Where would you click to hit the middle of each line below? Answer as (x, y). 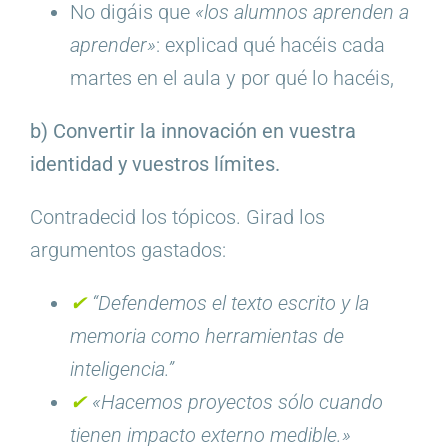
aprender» (112, 44)
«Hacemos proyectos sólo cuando (234, 401)
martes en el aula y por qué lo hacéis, (231, 77)
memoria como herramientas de (206, 335)
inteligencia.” (121, 368)
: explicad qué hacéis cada (270, 44)
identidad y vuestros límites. (154, 163)
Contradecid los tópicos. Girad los (177, 216)
